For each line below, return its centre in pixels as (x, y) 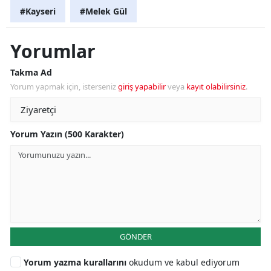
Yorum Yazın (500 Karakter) (67, 134)
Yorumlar (53, 51)
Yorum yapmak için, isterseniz (64, 86)
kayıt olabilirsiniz (216, 86)
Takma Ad (31, 72)
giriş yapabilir (142, 86)
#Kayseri (38, 11)
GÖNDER (135, 236)
